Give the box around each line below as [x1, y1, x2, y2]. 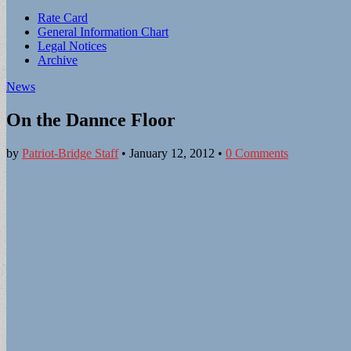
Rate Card [38, 11, 88, 24]
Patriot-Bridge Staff [22, 146, 118, 160]
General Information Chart [38, 25, 168, 38]
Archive [38, 53, 78, 67]
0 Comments [226, 146, 288, 160]
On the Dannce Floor [6, 109, 175, 130]
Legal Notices [38, 39, 107, 52]
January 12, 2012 [129, 146, 215, 160]
